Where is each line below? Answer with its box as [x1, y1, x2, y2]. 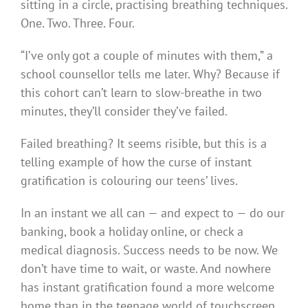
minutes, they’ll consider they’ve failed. [21, 102, 228, 119]
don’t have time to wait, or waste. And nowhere [21, 260, 271, 276]
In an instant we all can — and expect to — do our [21, 204, 285, 221]
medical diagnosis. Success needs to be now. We [21, 241, 278, 258]
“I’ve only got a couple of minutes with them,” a [21, 47, 273, 63]
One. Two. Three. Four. [21, 14, 135, 31]
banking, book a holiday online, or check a [21, 223, 243, 239]
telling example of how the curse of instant [21, 153, 252, 170]
